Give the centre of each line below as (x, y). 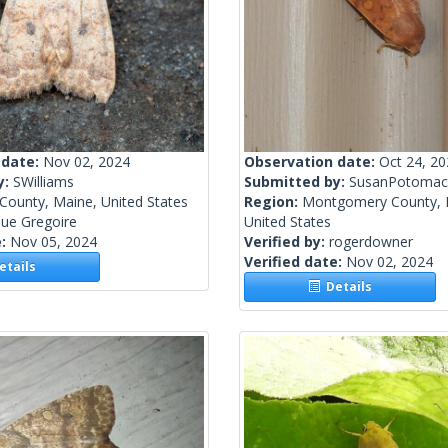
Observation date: (311, 162)
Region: (273, 202)
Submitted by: (296, 182)
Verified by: (286, 242)
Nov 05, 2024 (53, 242)
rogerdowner (371, 242)
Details (346, 287)
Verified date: (295, 262)
